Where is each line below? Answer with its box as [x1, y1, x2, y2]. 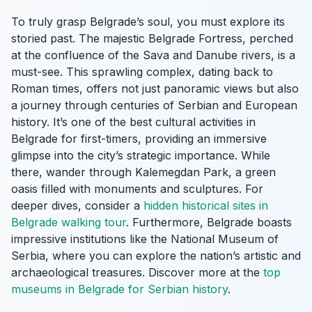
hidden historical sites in [143, 198, 268, 212]
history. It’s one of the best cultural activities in [11, 114, 256, 129]
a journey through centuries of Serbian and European [11, 97, 297, 112]
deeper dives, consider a [11, 198, 143, 212]
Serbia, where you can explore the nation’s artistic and [11, 248, 301, 263]
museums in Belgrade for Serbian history [11, 281, 228, 296]
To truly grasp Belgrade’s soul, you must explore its [11, 14, 285, 29]
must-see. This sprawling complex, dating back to [11, 64, 273, 79]
